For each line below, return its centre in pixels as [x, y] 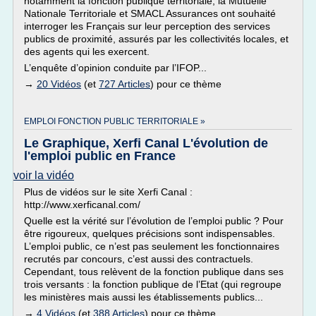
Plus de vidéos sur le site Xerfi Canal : [108, 192]
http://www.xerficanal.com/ [82, 205]
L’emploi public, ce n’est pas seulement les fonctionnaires [152, 246]
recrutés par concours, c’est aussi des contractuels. [139, 259]
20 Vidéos [59, 84]
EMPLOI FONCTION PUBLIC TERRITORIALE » [115, 121]
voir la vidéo [44, 175]
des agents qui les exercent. [87, 51]
